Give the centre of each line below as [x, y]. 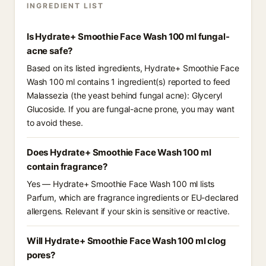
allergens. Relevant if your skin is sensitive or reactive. [129, 211]
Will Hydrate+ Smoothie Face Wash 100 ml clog [126, 241]
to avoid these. [55, 123]
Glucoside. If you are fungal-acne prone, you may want [131, 109]
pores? [41, 255]
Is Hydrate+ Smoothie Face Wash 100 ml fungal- [128, 37]
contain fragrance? [67, 167]
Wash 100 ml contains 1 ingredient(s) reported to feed [129, 82]
